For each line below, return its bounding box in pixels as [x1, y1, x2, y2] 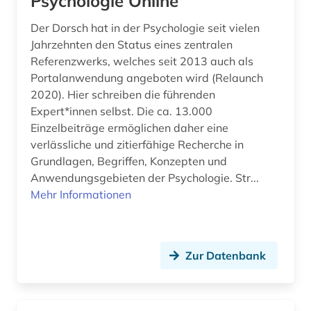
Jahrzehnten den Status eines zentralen [31, 37, 233, 52]
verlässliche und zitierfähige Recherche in [31, 137, 244, 152]
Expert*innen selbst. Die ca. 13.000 [31, 104, 212, 119]
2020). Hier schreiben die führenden [31, 87, 215, 102]
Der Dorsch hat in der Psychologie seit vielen [31, 21, 260, 35]
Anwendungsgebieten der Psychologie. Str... [31, 171, 259, 185]
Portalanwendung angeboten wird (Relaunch [31, 71, 263, 85]
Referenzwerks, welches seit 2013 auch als [31, 54, 253, 69]
